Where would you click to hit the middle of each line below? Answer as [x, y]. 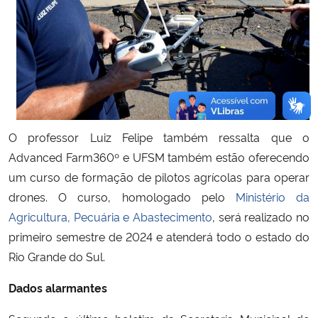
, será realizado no [261, 217]
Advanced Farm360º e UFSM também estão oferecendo [159, 157]
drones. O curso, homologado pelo [122, 197]
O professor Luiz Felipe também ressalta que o [159, 137]
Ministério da [273, 197]
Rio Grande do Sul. [57, 257]
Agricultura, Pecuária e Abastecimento [110, 217]
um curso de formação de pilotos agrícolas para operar [159, 177]
